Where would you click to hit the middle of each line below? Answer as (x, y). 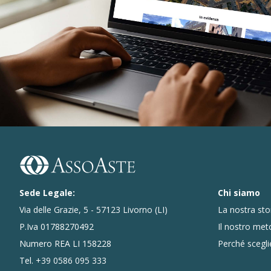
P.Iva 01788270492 (57, 227)
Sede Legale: (47, 193)
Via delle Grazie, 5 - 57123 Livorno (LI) (93, 210)
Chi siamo (239, 193)
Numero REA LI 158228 (65, 244)
